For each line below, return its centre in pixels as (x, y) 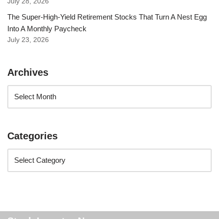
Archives (28, 72)
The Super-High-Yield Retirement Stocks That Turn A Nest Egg (107, 17)
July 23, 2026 (28, 40)
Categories (33, 136)
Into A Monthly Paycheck (47, 28)
